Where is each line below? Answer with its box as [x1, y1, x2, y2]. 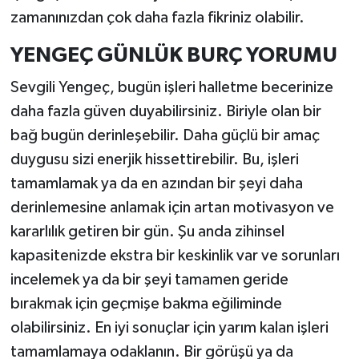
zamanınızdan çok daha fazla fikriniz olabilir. [10, 10, 305, 26]
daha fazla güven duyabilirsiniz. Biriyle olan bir [10, 103, 321, 119]
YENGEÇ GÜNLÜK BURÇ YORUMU [10, 45, 337, 67]
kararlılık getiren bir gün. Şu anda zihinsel [10, 223, 284, 240]
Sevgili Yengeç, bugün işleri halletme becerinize [10, 79, 333, 95]
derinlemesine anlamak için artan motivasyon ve [10, 199, 334, 216]
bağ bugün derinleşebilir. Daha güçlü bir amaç [10, 127, 320, 143]
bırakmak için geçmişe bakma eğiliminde [10, 295, 282, 312]
